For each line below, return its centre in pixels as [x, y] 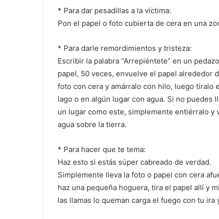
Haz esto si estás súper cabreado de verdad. [134, 162]
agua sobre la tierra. [92, 124]
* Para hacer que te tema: [102, 149]
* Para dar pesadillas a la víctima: [114, 10]
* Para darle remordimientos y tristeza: [125, 48]
